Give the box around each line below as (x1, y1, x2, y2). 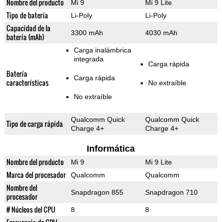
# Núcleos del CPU (6, 204, 55, 215)
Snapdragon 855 (70, 188, 123, 197)
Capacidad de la (6, 23, 51, 34)
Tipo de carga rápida (6, 118, 63, 129)
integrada (73, 55, 104, 63)
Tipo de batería (6, 10, 48, 21)
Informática (87, 144, 135, 154)
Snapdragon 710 (145, 188, 198, 197)
